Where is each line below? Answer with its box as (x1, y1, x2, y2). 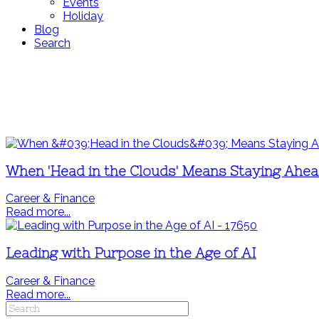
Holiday (63, 9, 103, 23)
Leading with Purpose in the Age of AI (6, 246, 256, 261)
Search (34, 36, 70, 50)
